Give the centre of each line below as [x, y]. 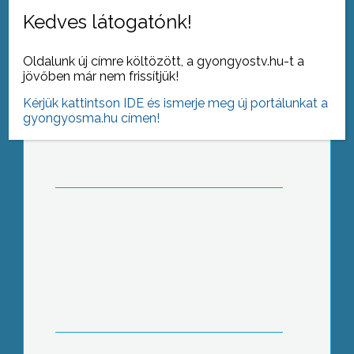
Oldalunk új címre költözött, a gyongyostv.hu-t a [164, 61]
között [169, 238]
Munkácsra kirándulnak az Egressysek [169, 77]
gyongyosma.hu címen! [92, 118]
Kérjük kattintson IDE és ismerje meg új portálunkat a [176, 103]
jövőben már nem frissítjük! [101, 76]
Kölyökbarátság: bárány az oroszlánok [169, 222]
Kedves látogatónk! [108, 22]
